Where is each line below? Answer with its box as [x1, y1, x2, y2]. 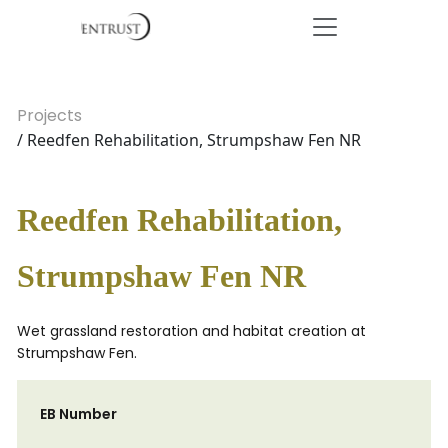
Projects [17, 104, 82, 127]
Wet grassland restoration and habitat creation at [17, 321, 366, 341]
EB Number [40, 404, 117, 424]
